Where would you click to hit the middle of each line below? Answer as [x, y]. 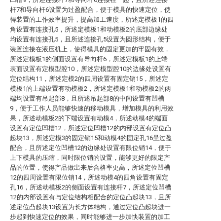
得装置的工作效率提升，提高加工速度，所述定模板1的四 [92, 19]
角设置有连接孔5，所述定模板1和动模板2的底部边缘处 [89, 29]
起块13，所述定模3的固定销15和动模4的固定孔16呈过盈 [91, 138]
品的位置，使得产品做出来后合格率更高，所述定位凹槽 [90, 167]
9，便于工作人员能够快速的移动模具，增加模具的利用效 [92, 108]
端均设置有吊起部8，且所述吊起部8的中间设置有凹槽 [87, 98]
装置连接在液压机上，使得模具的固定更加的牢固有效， [90, 49]
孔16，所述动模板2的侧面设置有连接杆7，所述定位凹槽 [91, 187]
